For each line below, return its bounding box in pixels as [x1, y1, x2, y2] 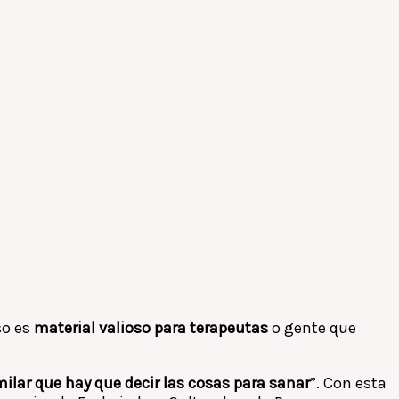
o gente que [268, 317, 356, 338]
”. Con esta [310, 372, 387, 393]
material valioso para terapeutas [34, 317, 268, 338]
